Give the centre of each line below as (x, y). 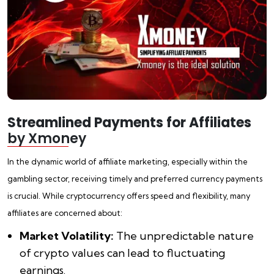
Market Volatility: (67, 235)
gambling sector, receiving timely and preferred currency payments (135, 178)
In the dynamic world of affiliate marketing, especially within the (128, 161)
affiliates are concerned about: (65, 213)
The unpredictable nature (184, 235)
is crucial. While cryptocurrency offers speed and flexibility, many (129, 195)
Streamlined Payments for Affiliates (129, 122)
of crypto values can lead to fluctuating (122, 253)
